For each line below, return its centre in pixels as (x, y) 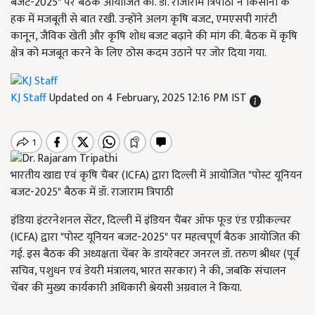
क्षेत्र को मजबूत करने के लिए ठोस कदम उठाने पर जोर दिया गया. (139, 53)
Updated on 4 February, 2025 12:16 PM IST (149, 98)
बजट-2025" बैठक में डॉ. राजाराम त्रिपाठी (92, 192)
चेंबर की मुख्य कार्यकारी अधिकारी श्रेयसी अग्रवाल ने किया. (126, 288)
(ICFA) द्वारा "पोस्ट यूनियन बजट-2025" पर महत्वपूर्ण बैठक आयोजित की (155, 237)
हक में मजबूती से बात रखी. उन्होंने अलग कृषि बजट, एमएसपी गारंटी (144, 19)
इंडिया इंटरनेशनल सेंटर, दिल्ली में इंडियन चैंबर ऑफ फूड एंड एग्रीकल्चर (151, 220)
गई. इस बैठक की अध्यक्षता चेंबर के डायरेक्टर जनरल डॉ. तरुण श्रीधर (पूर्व (155, 254)
